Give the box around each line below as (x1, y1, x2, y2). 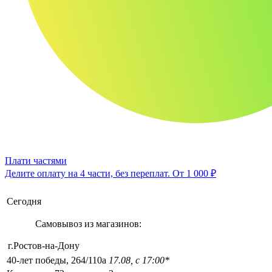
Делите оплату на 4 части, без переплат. (5, 168, 172, 178)
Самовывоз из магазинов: (35, 218, 141, 229)
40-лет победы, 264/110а (7, 254, 106, 265)
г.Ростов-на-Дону (8, 240, 80, 251)
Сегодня (7, 195, 41, 206)
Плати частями (5, 155, 67, 166)
